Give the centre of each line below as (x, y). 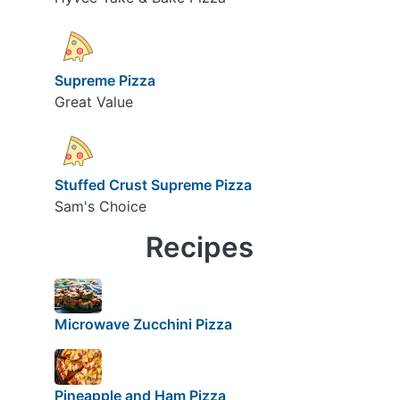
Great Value (93, 101)
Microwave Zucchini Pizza (143, 325)
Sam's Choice (100, 206)
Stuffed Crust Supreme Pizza (153, 184)
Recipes (200, 247)
